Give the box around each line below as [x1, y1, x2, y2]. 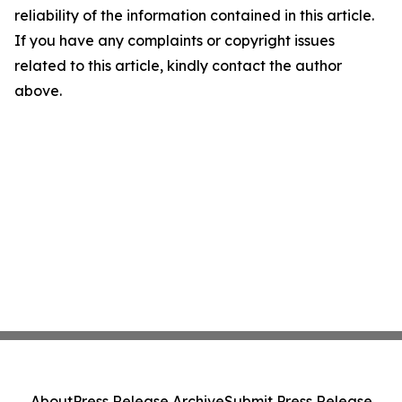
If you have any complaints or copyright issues [14, 31, 335, 49]
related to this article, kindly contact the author [14, 57, 342, 74]
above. [14, 82, 62, 100]
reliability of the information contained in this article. [14, 6, 374, 24]
